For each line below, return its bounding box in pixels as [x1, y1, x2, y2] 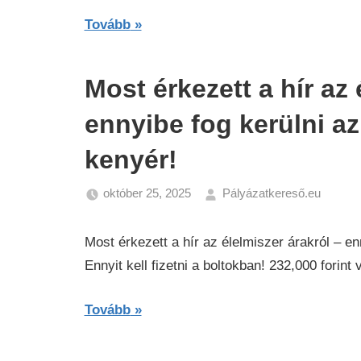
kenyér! [84, 144, 177, 174]
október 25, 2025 [103, 186, 191, 200]
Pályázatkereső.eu [222, 186, 321, 200]
